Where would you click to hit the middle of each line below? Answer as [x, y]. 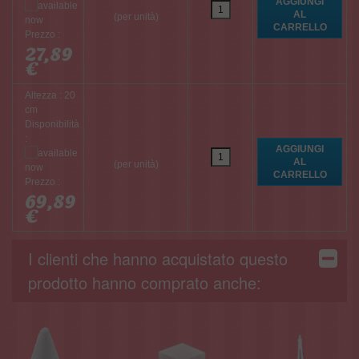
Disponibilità [52, 124]
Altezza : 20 [50, 95]
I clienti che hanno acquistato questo [158, 258]
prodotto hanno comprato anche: [145, 282]
